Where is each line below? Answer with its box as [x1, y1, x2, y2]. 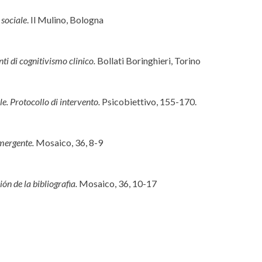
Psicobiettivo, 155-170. [102, 96, 197, 108]
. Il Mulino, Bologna [27, 14, 104, 26]
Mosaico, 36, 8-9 [34, 137, 104, 149]
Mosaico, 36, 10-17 [77, 178, 157, 189]
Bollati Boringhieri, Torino [95, 55, 201, 67]
